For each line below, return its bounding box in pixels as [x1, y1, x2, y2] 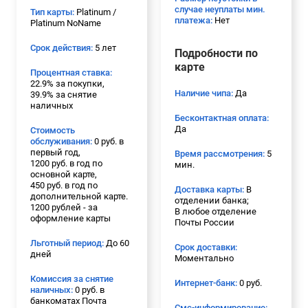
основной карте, [30, 168, 97, 179]
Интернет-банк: [175, 277, 237, 288]
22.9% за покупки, [30, 78, 104, 89]
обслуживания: [30, 135, 92, 146]
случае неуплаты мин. [175, 3, 265, 14]
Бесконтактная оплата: [175, 112, 269, 123]
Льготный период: [30, 237, 104, 248]
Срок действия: [30, 42, 93, 53]
